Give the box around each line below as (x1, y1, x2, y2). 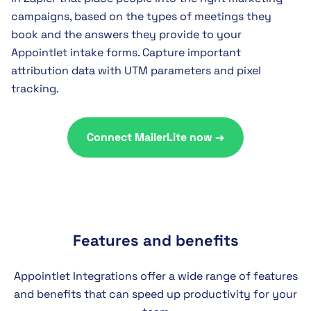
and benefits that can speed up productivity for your (14, 287, 297, 302)
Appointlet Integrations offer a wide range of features (13, 269, 298, 284)
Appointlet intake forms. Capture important (11, 45, 241, 60)
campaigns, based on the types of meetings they (11, 9, 271, 24)
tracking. (11, 81, 59, 96)
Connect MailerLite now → (87, 130, 224, 145)
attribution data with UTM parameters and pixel (11, 63, 261, 78)
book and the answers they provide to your (11, 27, 242, 42)
